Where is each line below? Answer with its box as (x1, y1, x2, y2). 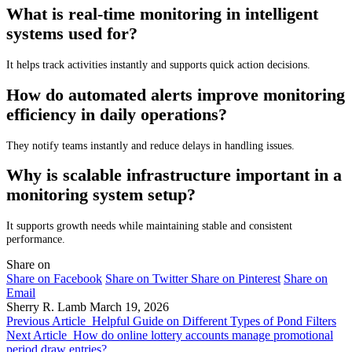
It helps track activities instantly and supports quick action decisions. (6, 57, 310, 71)
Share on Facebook (6, 271, 102, 285)
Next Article (6, 328, 67, 342)
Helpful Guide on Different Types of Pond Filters (92, 313, 336, 328)
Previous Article (6, 313, 86, 328)
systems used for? (6, 24, 137, 43)
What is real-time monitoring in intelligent (6, 4, 318, 24)
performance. (6, 233, 65, 246)
